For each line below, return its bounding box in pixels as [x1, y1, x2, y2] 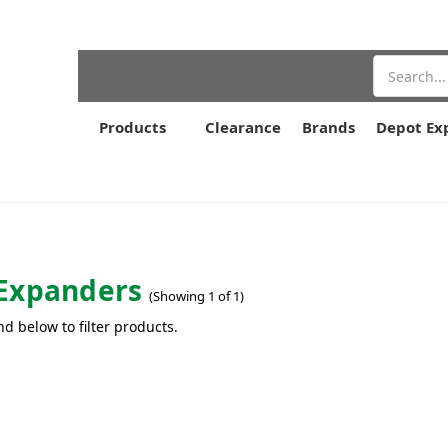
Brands [302, 117, 355, 137]
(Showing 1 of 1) [149, 286, 245, 305]
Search [373, 56, 420, 75]
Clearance [205, 117, 281, 137]
